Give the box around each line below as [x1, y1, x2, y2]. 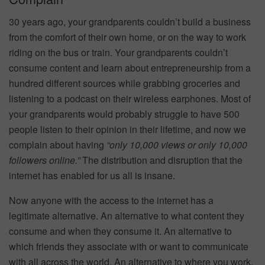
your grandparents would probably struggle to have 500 [9, 106, 240, 121]
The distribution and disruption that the [80, 153, 243, 167]
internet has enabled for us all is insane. [9, 168, 175, 182]
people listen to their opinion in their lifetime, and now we [9, 122, 246, 136]
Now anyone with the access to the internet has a [9, 193, 214, 207]
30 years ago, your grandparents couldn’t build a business [9, 14, 251, 28]
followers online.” [9, 153, 80, 167]
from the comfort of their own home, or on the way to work [9, 30, 246, 44]
